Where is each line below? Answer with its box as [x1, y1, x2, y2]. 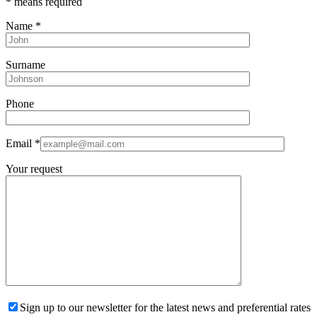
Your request [6, 163, 62, 175]
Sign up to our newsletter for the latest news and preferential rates [20, 301, 311, 313]
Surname [6, 59, 45, 71]
